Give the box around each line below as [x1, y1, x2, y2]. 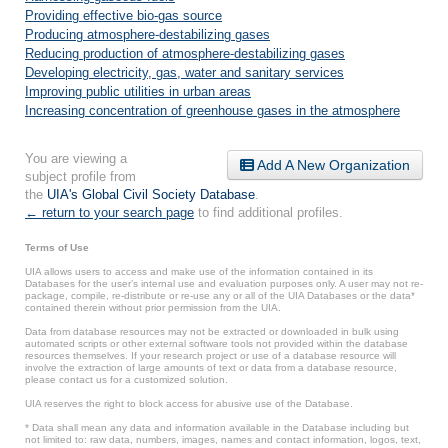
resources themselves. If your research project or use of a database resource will [25, 350, 396, 361]
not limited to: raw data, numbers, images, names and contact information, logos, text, [25, 434, 421, 445]
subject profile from [25, 169, 136, 184]
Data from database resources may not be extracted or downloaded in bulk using [25, 326, 399, 337]
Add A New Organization [254, 157, 410, 173]
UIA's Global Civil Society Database [47, 187, 255, 202]
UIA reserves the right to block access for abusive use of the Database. [25, 398, 353, 409]
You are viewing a [25, 151, 127, 166]
